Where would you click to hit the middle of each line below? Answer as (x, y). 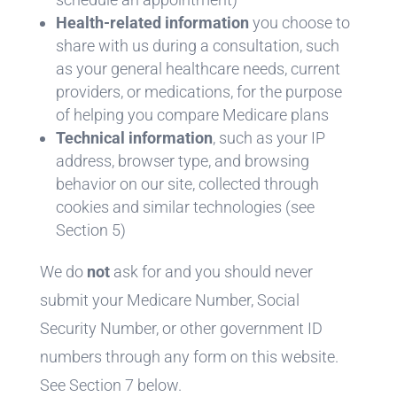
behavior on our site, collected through (187, 183)
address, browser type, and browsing (182, 160)
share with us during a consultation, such (197, 45)
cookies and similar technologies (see (185, 206)
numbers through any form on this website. (189, 356)
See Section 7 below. (110, 385)
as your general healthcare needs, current (198, 68)
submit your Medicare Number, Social (169, 300)
